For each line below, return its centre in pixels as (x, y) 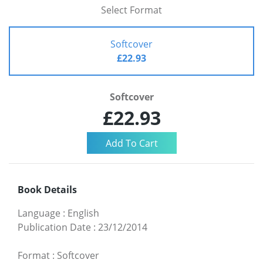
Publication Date (54, 227)
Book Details (47, 189)
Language (39, 213)
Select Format (131, 10)
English (83, 213)
